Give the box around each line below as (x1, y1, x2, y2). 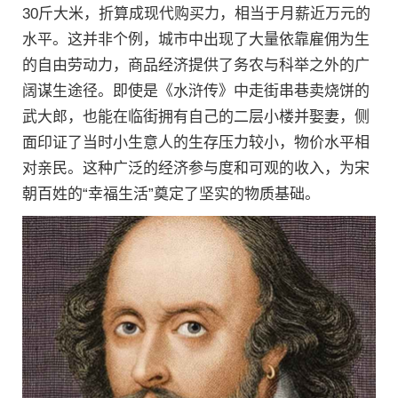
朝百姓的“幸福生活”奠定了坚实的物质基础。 (22, 186, 320, 203)
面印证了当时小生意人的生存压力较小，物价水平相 (22, 134, 370, 151)
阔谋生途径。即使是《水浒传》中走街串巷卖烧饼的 (22, 83, 370, 99)
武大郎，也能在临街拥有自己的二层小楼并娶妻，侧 (22, 108, 370, 125)
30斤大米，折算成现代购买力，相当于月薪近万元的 (22, 5, 370, 22)
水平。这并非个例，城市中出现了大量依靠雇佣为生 (22, 31, 370, 48)
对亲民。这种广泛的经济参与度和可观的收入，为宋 (22, 160, 370, 177)
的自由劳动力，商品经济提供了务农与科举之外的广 (22, 57, 370, 74)
